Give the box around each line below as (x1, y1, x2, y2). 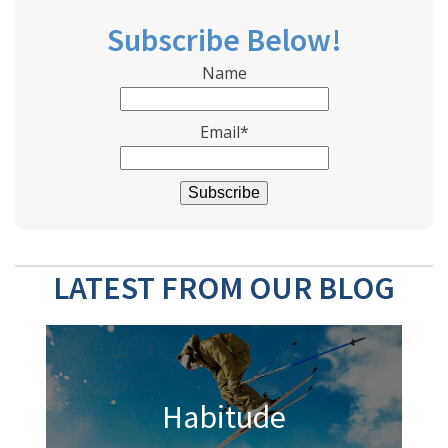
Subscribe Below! (106, 19, 342, 60)
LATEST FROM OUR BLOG (53, 267, 395, 308)
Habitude (162, 397, 286, 438)
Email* (199, 121, 249, 144)
